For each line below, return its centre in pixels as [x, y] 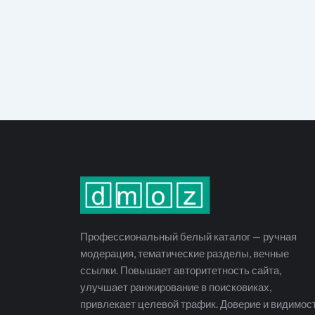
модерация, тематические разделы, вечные [185, 253]
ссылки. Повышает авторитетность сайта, [181, 270]
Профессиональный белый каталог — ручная [188, 236]
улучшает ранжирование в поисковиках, [176, 287]
